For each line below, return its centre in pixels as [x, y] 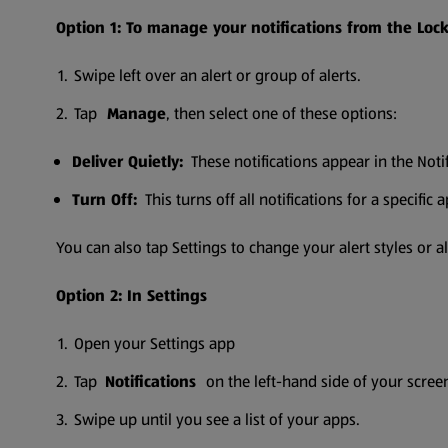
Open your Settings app [154, 343]
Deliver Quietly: [127, 161]
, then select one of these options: [281, 113]
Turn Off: [104, 199]
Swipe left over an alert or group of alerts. [217, 75]
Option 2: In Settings [131, 295]
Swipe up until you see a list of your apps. [217, 419]
